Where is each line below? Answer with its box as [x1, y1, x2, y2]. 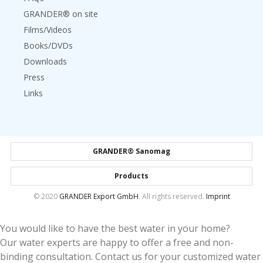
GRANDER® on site [23, 8, 98, 19]
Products [114, 171, 149, 181]
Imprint [205, 191, 230, 201]
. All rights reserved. [138, 191, 206, 201]
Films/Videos [23, 24, 72, 35]
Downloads [23, 56, 67, 67]
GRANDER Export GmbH [59, 191, 139, 201]
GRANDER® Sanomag [93, 146, 170, 156]
